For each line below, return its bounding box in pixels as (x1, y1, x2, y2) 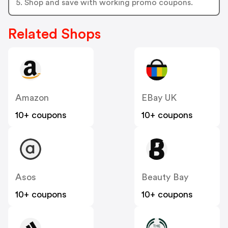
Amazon (15, 93, 49, 103)
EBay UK (141, 93, 177, 103)
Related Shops (8, 27, 101, 42)
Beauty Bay (141, 173, 188, 182)
